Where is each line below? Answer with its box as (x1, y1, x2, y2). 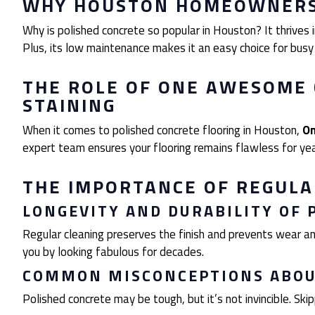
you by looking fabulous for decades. (22, 243, 204, 261)
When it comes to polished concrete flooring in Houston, (22, 121, 302, 139)
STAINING (22, 91, 116, 119)
